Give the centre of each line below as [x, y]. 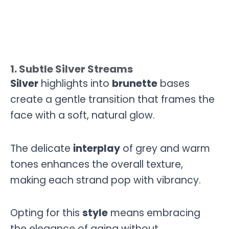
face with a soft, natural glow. [83, 116]
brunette [135, 84]
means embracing [154, 213]
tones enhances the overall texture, [97, 164]
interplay [97, 148]
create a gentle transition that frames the [112, 100]
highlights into [75, 84]
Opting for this [46, 213]
